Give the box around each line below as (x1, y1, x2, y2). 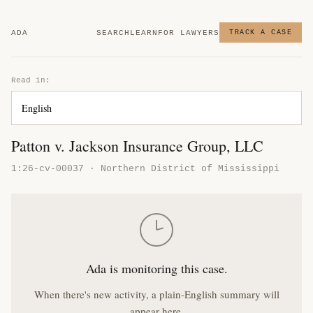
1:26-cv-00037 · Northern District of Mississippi (11, 163, 279, 174)
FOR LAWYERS (158, 28, 219, 37)
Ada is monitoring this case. (85, 260, 228, 277)
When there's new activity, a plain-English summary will (34, 287, 279, 301)
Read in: (11, 76, 50, 85)
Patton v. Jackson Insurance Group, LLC (11, 136, 263, 156)
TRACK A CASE (229, 29, 292, 36)
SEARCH (96, 28, 130, 37)
